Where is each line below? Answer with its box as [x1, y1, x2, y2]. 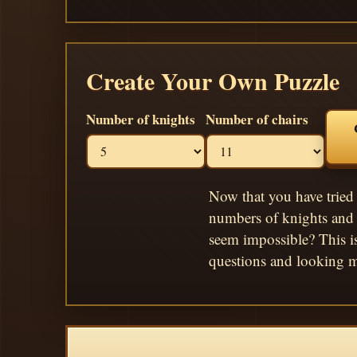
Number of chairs [206, 108, 308, 129]
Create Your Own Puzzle [86, 62, 339, 98]
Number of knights [86, 108, 195, 129]
